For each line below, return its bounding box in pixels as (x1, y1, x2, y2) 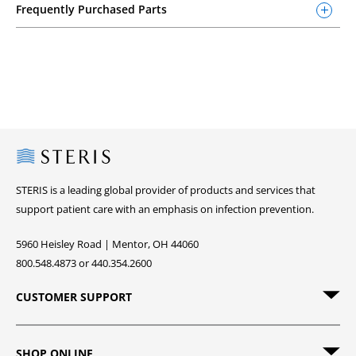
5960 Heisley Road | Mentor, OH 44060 (16, 237, 199, 251)
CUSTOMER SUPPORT (16, 289, 132, 304)
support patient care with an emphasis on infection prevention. (16, 202, 314, 216)
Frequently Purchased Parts (16, 2, 167, 17)
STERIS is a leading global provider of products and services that (16, 183, 315, 197)
